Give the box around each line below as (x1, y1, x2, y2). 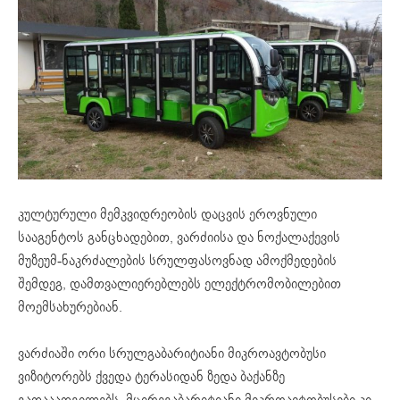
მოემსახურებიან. (18, 296, 122, 317)
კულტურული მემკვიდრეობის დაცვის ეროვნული (18, 204, 317, 224)
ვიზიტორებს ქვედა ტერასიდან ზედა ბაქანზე (18, 366, 285, 387)
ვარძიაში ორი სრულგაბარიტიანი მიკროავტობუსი (18, 343, 326, 363)
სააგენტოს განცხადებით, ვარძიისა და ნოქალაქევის (18, 227, 340, 247)
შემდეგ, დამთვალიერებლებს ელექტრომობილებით (18, 273, 341, 294)
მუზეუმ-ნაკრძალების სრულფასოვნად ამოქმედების (18, 250, 337, 271)
